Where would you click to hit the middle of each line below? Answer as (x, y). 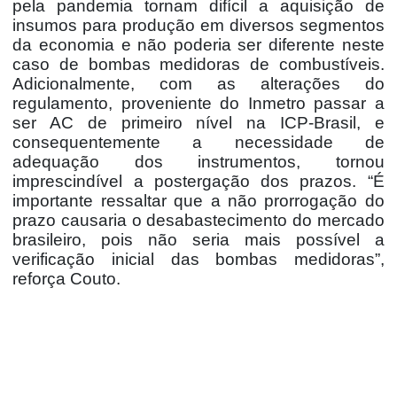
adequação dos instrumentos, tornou (198, 161)
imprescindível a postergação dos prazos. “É (198, 181)
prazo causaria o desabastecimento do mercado (198, 220)
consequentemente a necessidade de (198, 142)
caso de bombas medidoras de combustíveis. (198, 64)
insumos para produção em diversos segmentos (198, 25)
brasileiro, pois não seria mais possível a (198, 239)
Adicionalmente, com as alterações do (198, 83)
